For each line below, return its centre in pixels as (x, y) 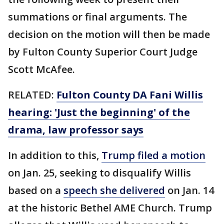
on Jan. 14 (189, 190)
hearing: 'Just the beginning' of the (99, 112)
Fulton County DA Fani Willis (130, 95)
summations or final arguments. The (97, 17)
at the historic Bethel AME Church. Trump (110, 208)
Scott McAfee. (41, 69)
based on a (36, 190)
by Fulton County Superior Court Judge (103, 52)
